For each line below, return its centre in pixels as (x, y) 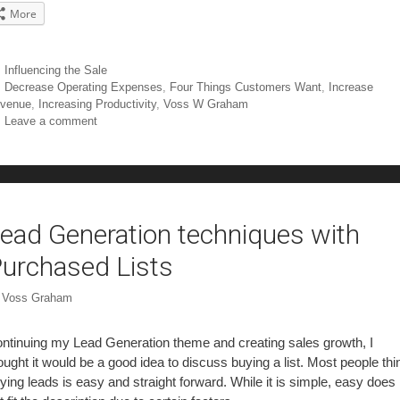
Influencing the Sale (55, 71)
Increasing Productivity (97, 104)
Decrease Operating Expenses (83, 87)
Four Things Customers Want (245, 87)
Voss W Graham (206, 104)
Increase (350, 87)
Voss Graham (37, 297)
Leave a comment (50, 121)
